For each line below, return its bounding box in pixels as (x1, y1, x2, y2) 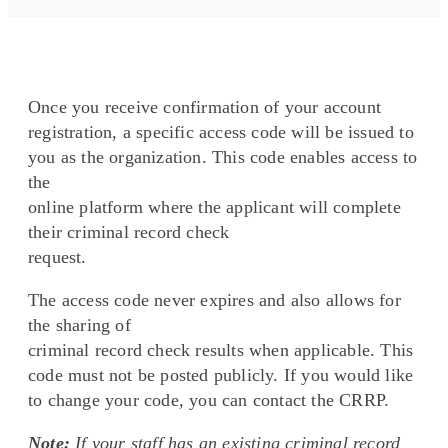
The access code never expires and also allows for (28, 290, 401, 311)
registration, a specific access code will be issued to (28, 122, 414, 143)
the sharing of (28, 315, 131, 336)
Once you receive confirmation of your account (28, 97, 382, 118)
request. (28, 247, 87, 268)
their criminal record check (28, 222, 230, 243)
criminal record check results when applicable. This (28, 340, 414, 361)
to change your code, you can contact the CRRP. (28, 390, 390, 411)
